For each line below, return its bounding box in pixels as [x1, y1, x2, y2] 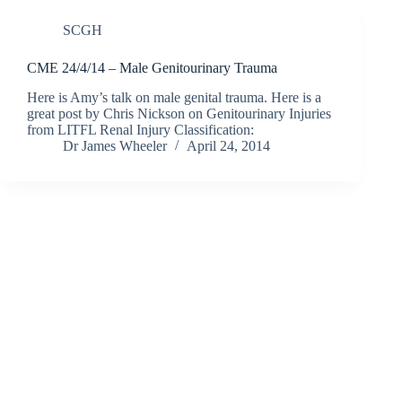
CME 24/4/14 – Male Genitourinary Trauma [27, 60, 277, 76]
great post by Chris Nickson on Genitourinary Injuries [27, 106, 331, 122]
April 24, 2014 [187, 138, 270, 154]
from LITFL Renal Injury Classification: [27, 122, 254, 138]
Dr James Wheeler [63, 138, 167, 154]
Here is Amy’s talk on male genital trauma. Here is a [27, 90, 321, 106]
